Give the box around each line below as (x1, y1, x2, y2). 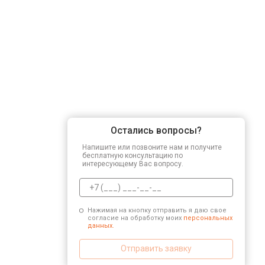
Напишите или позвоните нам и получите (82, 143, 222, 151)
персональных (183, 214, 232, 222)
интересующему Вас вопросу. (82, 159, 183, 168)
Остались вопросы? (111, 124, 202, 136)
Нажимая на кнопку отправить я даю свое (87, 206, 227, 214)
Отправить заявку (121, 244, 192, 253)
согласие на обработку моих (87, 214, 183, 222)
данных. (87, 221, 114, 230)
